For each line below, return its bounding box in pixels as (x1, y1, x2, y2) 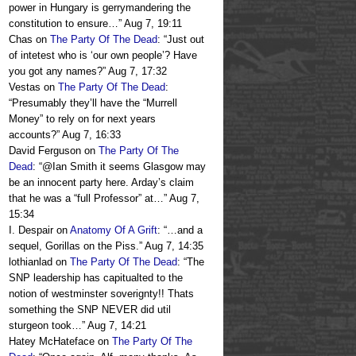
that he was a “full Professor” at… (9, 192, 164, 205)
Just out (167, 33, 204, 46)
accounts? (9, 129, 56, 141)
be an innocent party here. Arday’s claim (9, 176, 194, 189)
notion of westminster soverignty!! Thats (9, 288, 194, 300)
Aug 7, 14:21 (87, 319, 146, 332)
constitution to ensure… (9, 17, 118, 30)
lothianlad (9, 256, 52, 269)
